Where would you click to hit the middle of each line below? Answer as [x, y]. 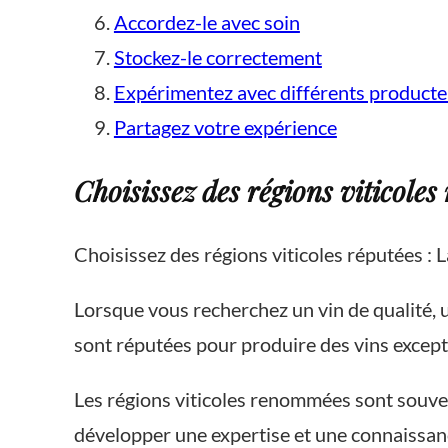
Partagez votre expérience [225, 126]
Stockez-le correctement [217, 56]
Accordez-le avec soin [206, 21]
